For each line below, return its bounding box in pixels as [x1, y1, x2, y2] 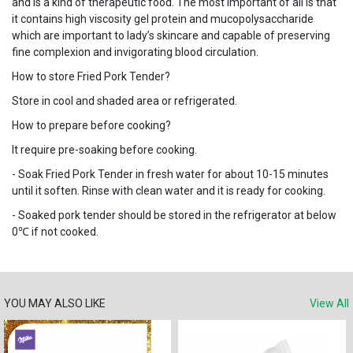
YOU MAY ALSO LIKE [4, 297, 106, 310]
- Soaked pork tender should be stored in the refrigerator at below [12, 209, 336, 221]
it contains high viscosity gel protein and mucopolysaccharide [12, 13, 314, 25]
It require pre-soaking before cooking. [12, 143, 199, 156]
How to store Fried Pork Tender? [12, 70, 170, 83]
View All [310, 297, 349, 310]
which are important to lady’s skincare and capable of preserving [12, 29, 330, 42]
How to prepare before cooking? [12, 119, 173, 132]
